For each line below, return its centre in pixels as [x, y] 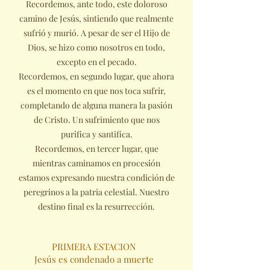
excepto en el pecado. [96, 62]
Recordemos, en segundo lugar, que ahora [96, 76]
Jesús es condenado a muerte [94, 259]
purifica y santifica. [96, 134]
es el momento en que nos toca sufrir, [96, 91]
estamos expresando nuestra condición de [96, 177]
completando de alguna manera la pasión [96, 105]
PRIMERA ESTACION [94, 246]
